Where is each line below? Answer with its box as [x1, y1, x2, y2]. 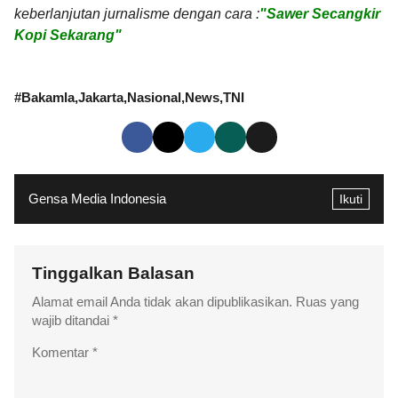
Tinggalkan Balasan [32, 264, 199, 283]
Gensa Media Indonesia [28, 191, 166, 206]
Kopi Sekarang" [14, 27, 122, 43]
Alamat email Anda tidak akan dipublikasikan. [32, 295, 292, 310]
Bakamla [21, 90, 75, 105]
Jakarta [78, 90, 123, 105]
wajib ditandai [32, 314, 113, 329]
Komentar [32, 345, 92, 360]
